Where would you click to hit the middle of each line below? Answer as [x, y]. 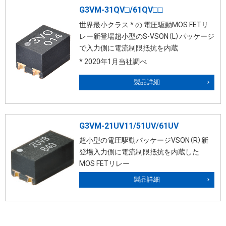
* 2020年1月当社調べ [113, 61]
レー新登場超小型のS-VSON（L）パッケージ [147, 36]
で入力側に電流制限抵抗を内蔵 [129, 48]
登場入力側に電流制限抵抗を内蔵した [139, 152]
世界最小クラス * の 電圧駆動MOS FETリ [144, 24]
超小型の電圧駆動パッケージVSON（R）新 [144, 140]
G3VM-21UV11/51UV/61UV [129, 126]
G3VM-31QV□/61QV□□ [121, 10]
